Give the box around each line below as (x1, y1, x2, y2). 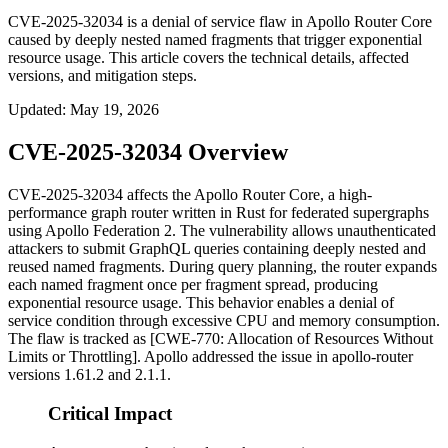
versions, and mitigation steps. (8, 67, 197, 85)
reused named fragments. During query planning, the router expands (8, 258, 437, 276)
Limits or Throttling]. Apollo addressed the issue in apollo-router (8, 348, 413, 366)
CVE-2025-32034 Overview (8, 139, 288, 166)
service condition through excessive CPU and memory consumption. (8, 312, 440, 330)
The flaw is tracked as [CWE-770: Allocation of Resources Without (8, 330, 433, 348)
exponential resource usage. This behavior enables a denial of (8, 294, 394, 312)
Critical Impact (48, 402, 172, 424)
